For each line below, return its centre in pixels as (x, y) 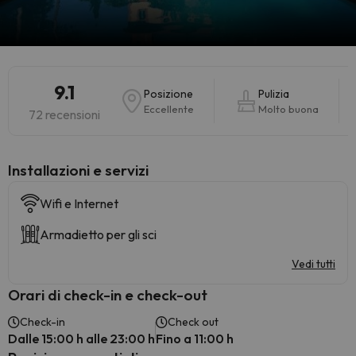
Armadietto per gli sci (98, 234)
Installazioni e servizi (78, 170)
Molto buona (288, 109)
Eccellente (169, 109)
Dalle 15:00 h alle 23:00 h (81, 339)
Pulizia (274, 94)
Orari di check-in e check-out (108, 295)
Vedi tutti (313, 264)
